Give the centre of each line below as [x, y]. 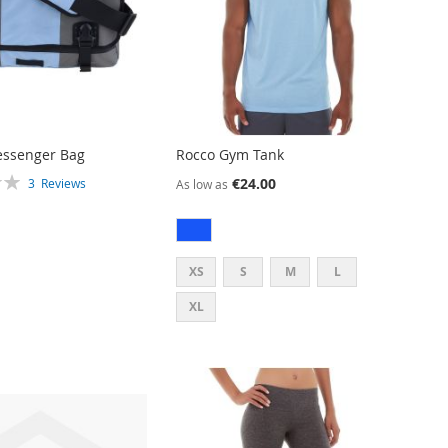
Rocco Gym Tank [230, 155]
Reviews [64, 182]
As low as [202, 184]
